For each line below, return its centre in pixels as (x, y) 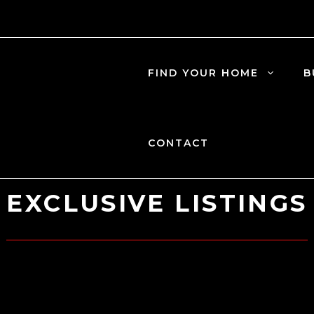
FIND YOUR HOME (204, 73)
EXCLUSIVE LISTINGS (157, 203)
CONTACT (179, 143)
